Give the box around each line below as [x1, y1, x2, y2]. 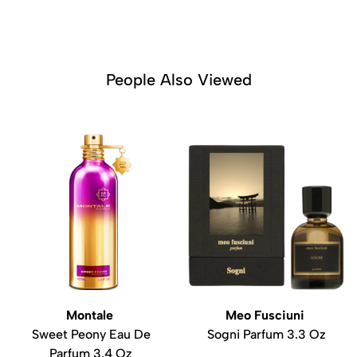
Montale [65, 308, 116, 323]
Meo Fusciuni [225, 308, 308, 323]
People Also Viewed [105, 70, 252, 89]
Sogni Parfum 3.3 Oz [206, 327, 326, 342]
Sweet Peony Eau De [31, 327, 151, 342]
